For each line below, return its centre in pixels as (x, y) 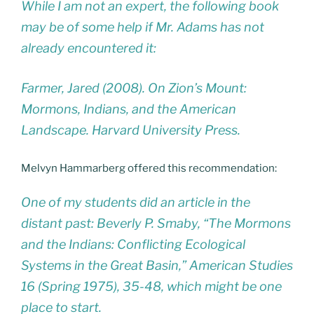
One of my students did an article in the (136, 203)
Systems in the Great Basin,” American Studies (157, 266)
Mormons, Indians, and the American (129, 109)
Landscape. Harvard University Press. (131, 130)
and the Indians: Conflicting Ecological (133, 245)
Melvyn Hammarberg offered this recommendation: (149, 168)
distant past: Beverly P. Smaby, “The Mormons (156, 224)
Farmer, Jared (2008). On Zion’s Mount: (134, 88)
